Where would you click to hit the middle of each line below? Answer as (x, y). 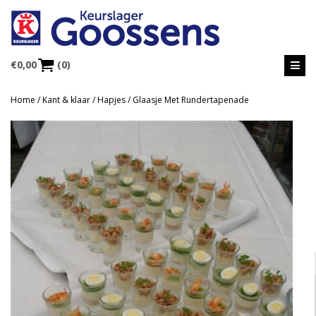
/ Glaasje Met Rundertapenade (187, 100)
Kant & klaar (66, 100)
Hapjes (111, 100)
